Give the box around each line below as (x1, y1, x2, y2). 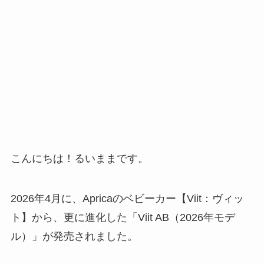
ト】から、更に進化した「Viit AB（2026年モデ (10, 212, 235, 224)
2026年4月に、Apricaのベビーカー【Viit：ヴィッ (10, 193, 244, 205)
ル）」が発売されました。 (10, 230, 138, 243)
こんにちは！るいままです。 (10, 153, 148, 165)
